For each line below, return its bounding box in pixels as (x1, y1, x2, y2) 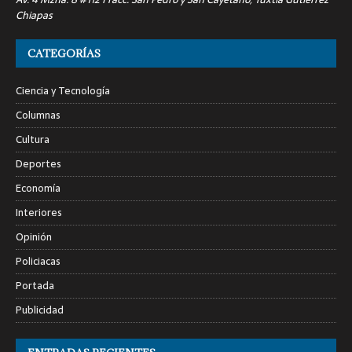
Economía (16, 179, 60, 196)
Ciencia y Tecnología (16, 82, 110, 99)
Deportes (16, 155, 61, 172)
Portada (16, 277, 54, 294)
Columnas (16, 106, 60, 123)
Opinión (16, 228, 52, 245)
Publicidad (16, 301, 64, 318)
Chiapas (16, 6, 53, 24)
